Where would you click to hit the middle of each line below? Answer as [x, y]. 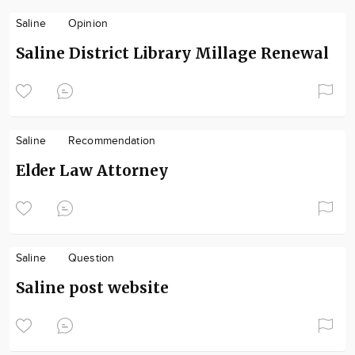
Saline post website [92, 287]
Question [91, 258]
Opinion [88, 23]
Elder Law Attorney [92, 170]
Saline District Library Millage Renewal [172, 53]
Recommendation [111, 141]
